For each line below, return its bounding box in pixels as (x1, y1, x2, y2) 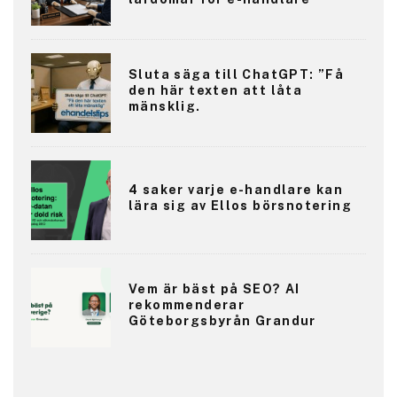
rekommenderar (128, 298, 245, 313)
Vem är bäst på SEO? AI (128, 282, 300, 297)
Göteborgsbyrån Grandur (128, 314, 316, 329)
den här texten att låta (128, 83, 303, 98)
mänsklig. (128, 99, 201, 114)
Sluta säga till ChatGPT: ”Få (128, 67, 345, 82)
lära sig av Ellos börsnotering (128, 198, 352, 214)
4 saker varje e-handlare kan (128, 183, 344, 198)
